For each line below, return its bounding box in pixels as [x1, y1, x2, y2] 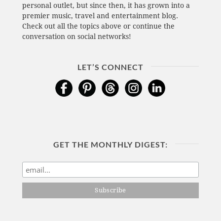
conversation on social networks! [22, 32, 131, 40]
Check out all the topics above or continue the [22, 22, 175, 30]
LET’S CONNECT [77, 62, 144, 72]
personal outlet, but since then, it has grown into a [22, 1, 190, 9]
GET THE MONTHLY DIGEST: [53, 139, 168, 149]
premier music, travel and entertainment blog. [22, 11, 178, 20]
